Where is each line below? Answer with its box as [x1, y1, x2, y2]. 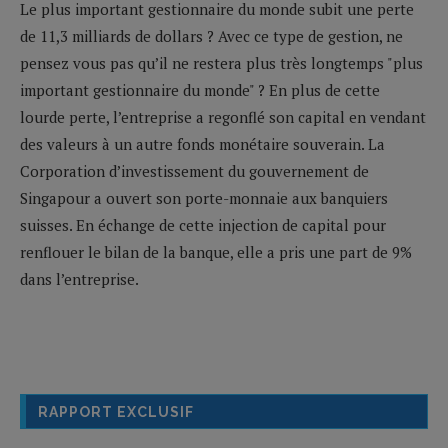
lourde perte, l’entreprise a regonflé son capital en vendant [20, 106, 426, 127]
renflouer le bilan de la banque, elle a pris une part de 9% [20, 241, 412, 262]
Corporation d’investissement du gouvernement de [20, 160, 369, 181]
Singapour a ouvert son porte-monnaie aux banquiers [20, 187, 388, 208]
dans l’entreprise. [20, 268, 139, 289]
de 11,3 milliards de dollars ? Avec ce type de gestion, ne [20, 25, 403, 46]
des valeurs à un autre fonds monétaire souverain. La [20, 133, 385, 154]
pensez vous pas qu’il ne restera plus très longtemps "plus [20, 52, 423, 73]
